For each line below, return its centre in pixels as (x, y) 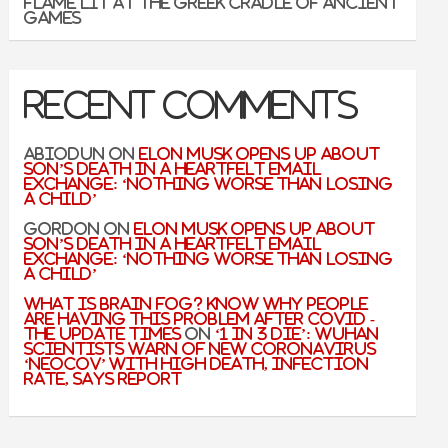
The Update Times (103, 333)
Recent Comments (191, 105)
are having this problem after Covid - (200, 318)
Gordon (62, 228)
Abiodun (65, 153)
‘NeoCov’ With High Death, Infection (197, 363)
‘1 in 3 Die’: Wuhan (297, 333)
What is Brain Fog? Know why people (196, 303)
